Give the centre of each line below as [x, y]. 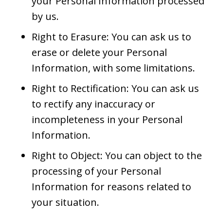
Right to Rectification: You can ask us [115, 88]
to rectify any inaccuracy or [93, 104]
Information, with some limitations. [113, 68]
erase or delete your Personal [99, 52]
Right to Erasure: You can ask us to [111, 36]
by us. [45, 16]
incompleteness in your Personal [107, 119]
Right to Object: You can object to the [117, 155]
